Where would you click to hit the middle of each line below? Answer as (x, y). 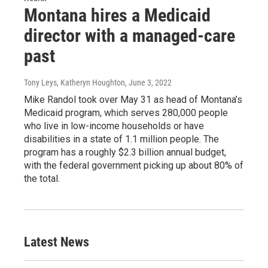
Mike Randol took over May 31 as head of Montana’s (133, 100)
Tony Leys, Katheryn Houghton (74, 83)
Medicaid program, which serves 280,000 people (126, 113)
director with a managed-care (130, 36)
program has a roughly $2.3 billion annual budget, (125, 153)
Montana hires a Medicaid (117, 16)
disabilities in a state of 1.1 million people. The (121, 139)
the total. (42, 179)
